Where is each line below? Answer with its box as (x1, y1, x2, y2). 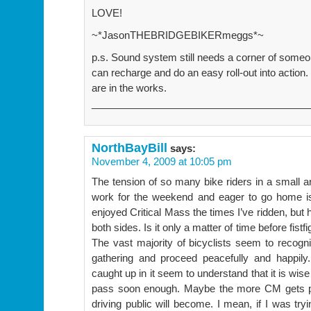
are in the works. (92, 81, 167, 94)
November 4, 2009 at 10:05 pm (92, 155, 232, 167)
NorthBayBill (92, 140, 167, 155)
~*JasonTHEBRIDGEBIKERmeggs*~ (92, 28, 264, 41)
